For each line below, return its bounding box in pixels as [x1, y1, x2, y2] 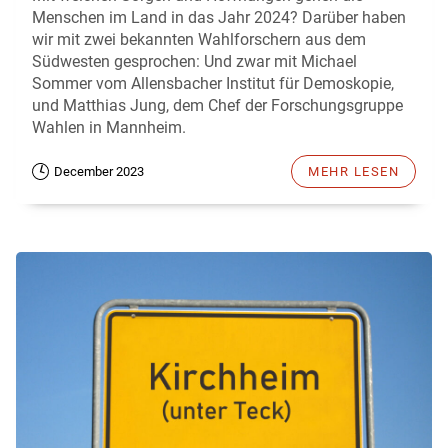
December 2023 [54, 164, 144, 179]
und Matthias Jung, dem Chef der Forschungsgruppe [32, 96, 403, 115]
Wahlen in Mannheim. [32, 118, 186, 137]
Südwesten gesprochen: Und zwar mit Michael [32, 52, 357, 71]
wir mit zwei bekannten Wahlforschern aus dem [32, 30, 366, 49]
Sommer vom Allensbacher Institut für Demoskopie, [32, 74, 394, 93]
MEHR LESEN [308, 164, 399, 179]
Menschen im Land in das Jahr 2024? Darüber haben [32, 8, 406, 27]
